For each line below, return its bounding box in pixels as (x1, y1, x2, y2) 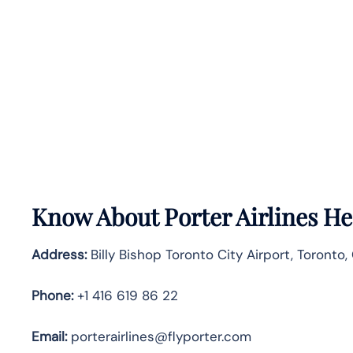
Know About (32, 200, 158, 232)
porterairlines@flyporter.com (67, 327, 251, 345)
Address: (32, 245, 87, 263)
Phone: (32, 286, 73, 304)
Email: (32, 327, 67, 345)
